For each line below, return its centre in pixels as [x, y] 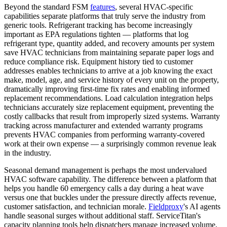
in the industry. [28, 153]
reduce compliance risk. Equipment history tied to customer [99, 62]
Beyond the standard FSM [47, 7]
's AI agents [202, 207]
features [103, 7]
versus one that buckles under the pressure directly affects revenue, [110, 198]
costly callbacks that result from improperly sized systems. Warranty [112, 117]
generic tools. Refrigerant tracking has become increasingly [98, 25]
